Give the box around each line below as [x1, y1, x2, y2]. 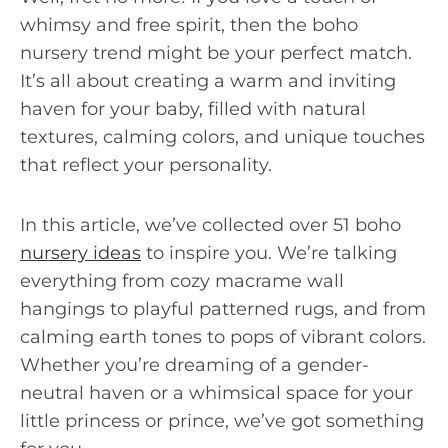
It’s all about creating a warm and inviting [20, 69, 396, 92]
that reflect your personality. [20, 153, 272, 176]
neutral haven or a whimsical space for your [20, 381, 413, 404]
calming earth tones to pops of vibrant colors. [20, 325, 426, 348]
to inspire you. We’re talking [141, 241, 397, 264]
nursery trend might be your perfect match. [20, 41, 412, 64]
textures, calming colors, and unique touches [20, 125, 425, 148]
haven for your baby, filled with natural [20, 97, 366, 120]
